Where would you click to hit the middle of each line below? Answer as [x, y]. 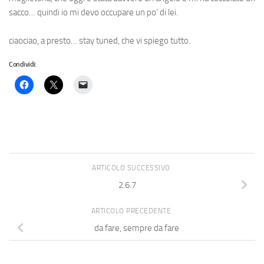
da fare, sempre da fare [137, 228]
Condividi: [23, 64]
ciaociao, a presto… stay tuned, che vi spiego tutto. [100, 41]
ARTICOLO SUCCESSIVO [132, 168]
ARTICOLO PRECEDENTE [132, 211]
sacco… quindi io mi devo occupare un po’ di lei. [93, 12]
